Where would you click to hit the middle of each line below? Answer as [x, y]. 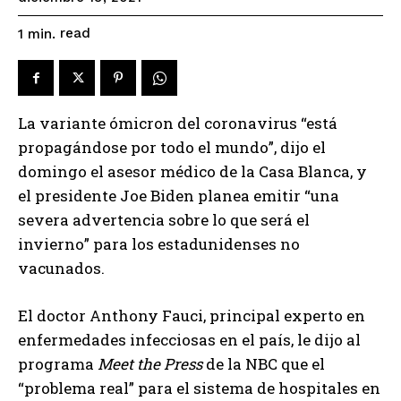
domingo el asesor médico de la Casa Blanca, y [192, 172]
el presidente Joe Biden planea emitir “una [179, 196]
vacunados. [61, 269]
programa [58, 364]
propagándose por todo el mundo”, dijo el [172, 148]
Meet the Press [150, 364]
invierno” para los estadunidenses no [159, 244]
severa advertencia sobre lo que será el [164, 220]
